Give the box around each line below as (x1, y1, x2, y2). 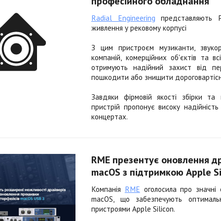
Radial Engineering (91, 13, 155, 23)
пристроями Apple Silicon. (91, 204, 175, 214)
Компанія (91, 184, 125, 194)
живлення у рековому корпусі (91, 23, 186, 33)
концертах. (91, 112, 128, 121)
